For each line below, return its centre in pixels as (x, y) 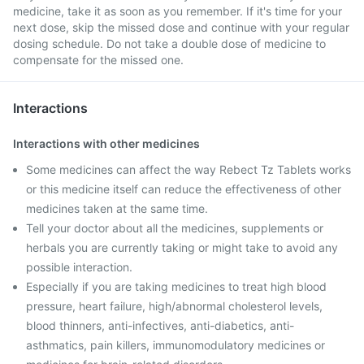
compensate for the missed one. (98, 60)
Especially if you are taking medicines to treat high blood (176, 286)
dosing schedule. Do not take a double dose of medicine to (169, 43)
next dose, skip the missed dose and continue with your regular (181, 27)
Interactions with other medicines (106, 143)
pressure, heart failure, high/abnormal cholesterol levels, (174, 306)
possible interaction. (79, 267)
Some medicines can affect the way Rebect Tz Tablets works (188, 169)
